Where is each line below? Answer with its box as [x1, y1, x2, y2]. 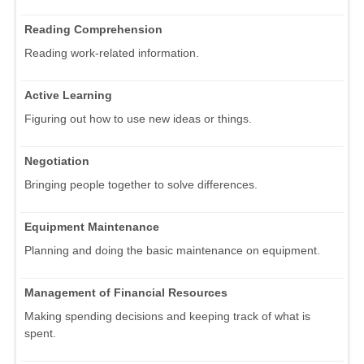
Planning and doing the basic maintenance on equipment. [24, 244, 320, 258]
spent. [24, 327, 56, 340]
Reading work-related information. [24, 46, 199, 60]
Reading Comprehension [24, 23, 162, 37]
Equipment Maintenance [24, 220, 159, 234]
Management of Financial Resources [24, 286, 227, 300]
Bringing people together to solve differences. [24, 178, 258, 192]
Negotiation [24, 154, 89, 168]
